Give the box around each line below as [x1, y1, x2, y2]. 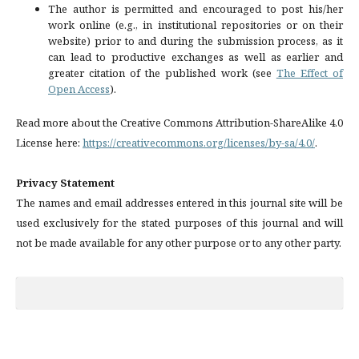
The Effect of [276, 65, 344, 80]
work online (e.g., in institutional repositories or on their [48, 17, 343, 32]
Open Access [48, 81, 110, 96]
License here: [16, 135, 83, 150]
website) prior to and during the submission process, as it [48, 33, 343, 48]
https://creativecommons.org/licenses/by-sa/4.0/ [83, 135, 315, 150]
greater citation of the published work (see [48, 65, 276, 80]
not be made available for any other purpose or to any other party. [16, 235, 341, 250]
